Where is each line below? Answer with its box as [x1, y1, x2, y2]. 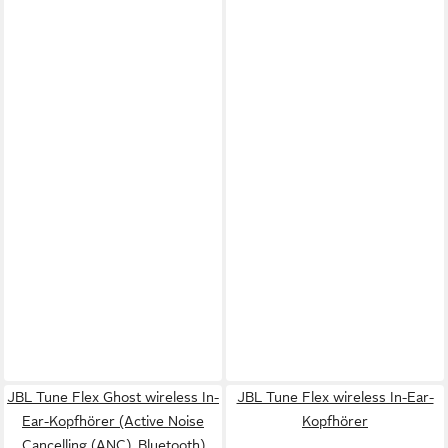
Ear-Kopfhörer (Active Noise [22, 412, 204, 429]
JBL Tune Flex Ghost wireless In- [7, 388, 219, 405]
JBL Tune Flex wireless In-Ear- [236, 388, 434, 405]
